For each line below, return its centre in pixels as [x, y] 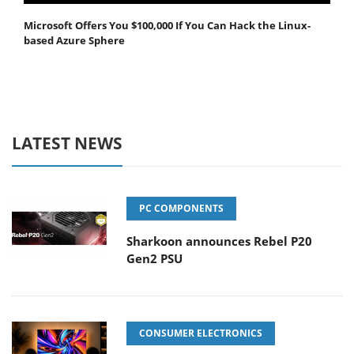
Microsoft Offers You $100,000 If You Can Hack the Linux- [167, 26]
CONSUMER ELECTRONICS [201, 333]
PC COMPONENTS [181, 209]
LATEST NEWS [67, 143]
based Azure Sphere [74, 41]
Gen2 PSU [154, 259]
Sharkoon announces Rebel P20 [219, 241]
